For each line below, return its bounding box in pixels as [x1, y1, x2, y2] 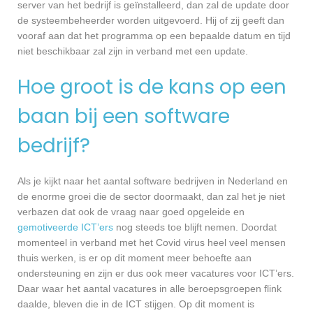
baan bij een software [17, 103, 230, 131]
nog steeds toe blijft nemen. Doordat [113, 221, 277, 233]
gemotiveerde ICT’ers [17, 221, 113, 233]
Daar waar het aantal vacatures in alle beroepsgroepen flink [17, 283, 282, 295]
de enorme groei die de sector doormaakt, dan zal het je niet [17, 191, 285, 203]
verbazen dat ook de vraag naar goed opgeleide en [17, 206, 245, 218]
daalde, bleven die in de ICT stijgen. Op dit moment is [17, 298, 254, 310]
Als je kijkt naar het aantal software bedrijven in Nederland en [17, 175, 288, 187]
